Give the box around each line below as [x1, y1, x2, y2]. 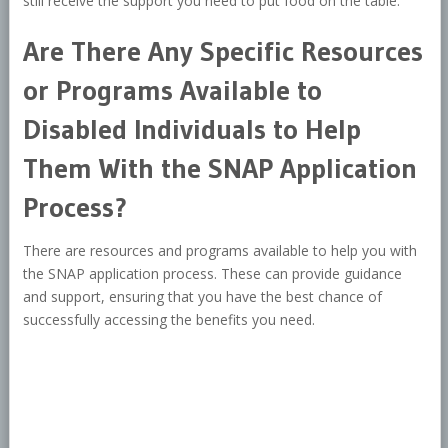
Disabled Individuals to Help [22, 112, 361, 147]
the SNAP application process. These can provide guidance [22, 264, 402, 284]
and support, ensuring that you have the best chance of [22, 287, 382, 307]
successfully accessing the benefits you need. [22, 310, 315, 330]
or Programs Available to [22, 73, 322, 108]
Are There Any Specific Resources [22, 34, 423, 69]
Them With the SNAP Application [22, 151, 417, 186]
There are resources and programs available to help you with [22, 241, 417, 261]
